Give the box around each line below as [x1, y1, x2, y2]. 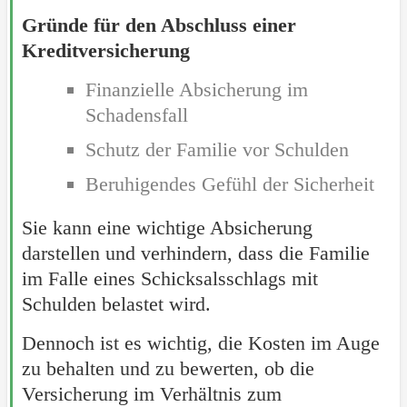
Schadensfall [84, 103, 188, 126]
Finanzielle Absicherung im [84, 77, 308, 101]
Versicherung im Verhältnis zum [21, 382, 282, 405]
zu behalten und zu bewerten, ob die [21, 356, 314, 380]
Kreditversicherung [21, 38, 190, 62]
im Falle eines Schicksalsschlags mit [21, 266, 318, 290]
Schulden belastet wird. [21, 292, 211, 315]
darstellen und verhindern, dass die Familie [21, 241, 370, 264]
